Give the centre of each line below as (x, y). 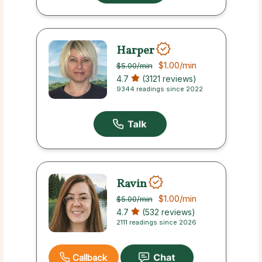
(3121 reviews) (168, 79)
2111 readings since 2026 (156, 223)
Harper (135, 51)
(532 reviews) (167, 212)
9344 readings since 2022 (159, 89)
